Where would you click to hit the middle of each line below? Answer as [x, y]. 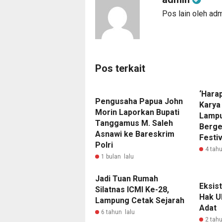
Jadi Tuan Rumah [127, 179]
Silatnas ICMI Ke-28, [132, 190]
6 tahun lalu [118, 212]
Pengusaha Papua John [139, 101]
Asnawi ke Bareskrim [135, 134]
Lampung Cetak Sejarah [140, 200]
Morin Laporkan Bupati [137, 112]
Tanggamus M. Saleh [134, 123]
